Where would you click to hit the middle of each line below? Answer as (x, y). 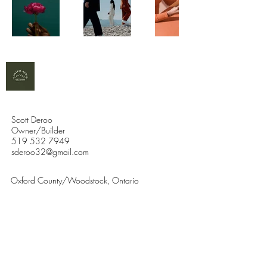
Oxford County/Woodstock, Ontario (76, 180)
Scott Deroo (32, 119)
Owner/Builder (38, 130)
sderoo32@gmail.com (50, 151)
